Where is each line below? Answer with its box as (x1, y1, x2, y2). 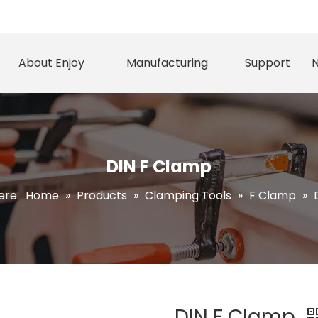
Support (244, 55, 290, 71)
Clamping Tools (145, 187, 231, 204)
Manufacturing (126, 55, 209, 71)
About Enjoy (18, 55, 84, 71)
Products (77, 187, 127, 204)
